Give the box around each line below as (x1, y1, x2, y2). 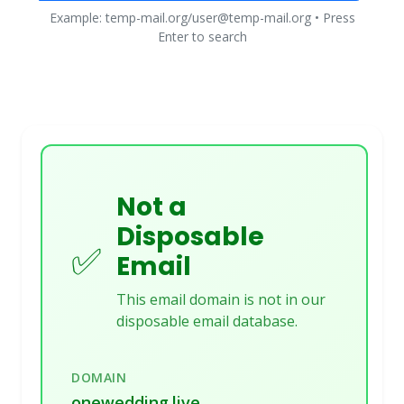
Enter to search (157, 28, 247, 45)
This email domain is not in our (116, 289, 326, 309)
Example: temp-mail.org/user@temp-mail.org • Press (49, 9, 355, 26)
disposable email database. (116, 311, 298, 331)
